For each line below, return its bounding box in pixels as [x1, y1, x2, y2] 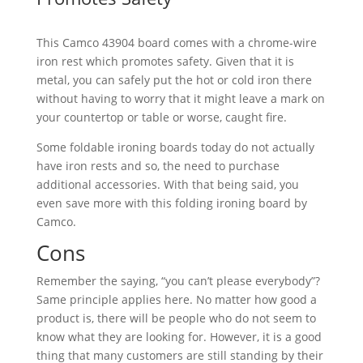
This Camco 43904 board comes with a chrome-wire [36, 35, 317, 51]
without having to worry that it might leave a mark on [36, 91, 325, 107]
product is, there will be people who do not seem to [36, 310, 316, 327]
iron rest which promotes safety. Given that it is [36, 53, 294, 70]
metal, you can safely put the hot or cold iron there [36, 72, 312, 88]
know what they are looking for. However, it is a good [36, 329, 322, 345]
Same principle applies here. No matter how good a [36, 292, 317, 308]
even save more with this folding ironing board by [36, 195, 307, 211]
